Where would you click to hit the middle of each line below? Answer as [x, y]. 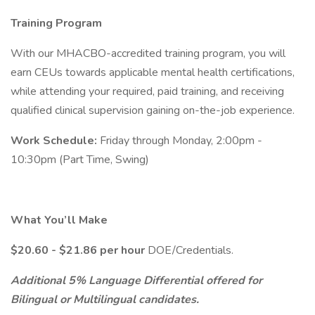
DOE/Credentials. [192, 250]
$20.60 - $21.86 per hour [79, 250]
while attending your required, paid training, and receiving [147, 91]
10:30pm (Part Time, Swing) [80, 160]
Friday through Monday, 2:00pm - [181, 141]
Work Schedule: [55, 141]
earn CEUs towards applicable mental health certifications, [153, 72]
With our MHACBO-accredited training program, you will [148, 53]
